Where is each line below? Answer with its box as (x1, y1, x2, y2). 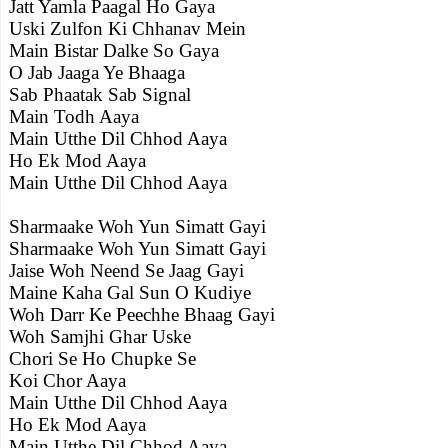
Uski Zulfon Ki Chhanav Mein (9, 18, 246, 39)
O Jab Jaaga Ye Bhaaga (9, 62, 185, 83)
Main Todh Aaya (9, 106, 139, 127)
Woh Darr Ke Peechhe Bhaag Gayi (9, 304, 275, 325)
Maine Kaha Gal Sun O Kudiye (9, 282, 251, 303)
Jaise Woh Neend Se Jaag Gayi (9, 260, 244, 281)
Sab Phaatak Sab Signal (9, 84, 191, 105)
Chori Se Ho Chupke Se (9, 348, 196, 369)
